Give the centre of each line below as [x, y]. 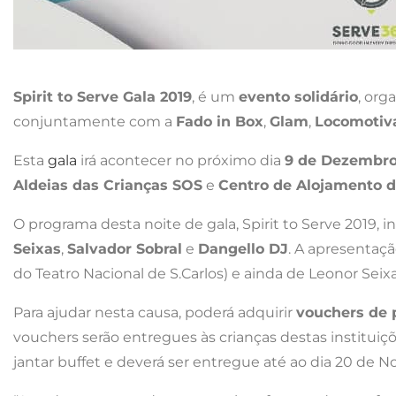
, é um [215, 96]
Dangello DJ [243, 248]
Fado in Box [220, 121]
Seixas [37, 248]
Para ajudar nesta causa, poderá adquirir [155, 312]
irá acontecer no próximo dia [181, 160]
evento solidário [298, 96]
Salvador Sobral [125, 248]
